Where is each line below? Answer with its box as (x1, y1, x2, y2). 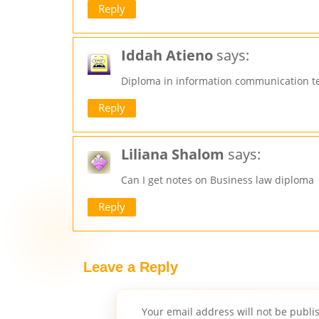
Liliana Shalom (121, 145, 224, 164)
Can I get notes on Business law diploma (121, 173, 314, 187)
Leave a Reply (83, 259, 178, 275)
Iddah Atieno (121, 46, 213, 65)
